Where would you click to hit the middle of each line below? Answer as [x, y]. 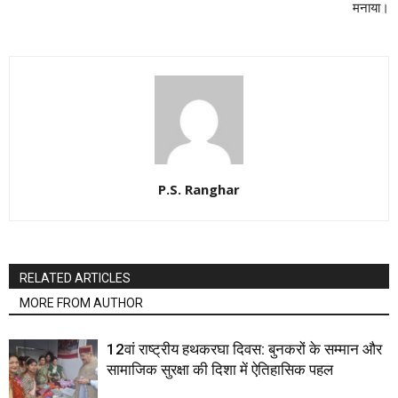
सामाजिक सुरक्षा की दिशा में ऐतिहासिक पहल [220, 370]
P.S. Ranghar [199, 189]
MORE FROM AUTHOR [81, 303]
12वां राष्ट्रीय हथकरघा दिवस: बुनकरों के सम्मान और [244, 349]
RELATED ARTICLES [75, 278]
